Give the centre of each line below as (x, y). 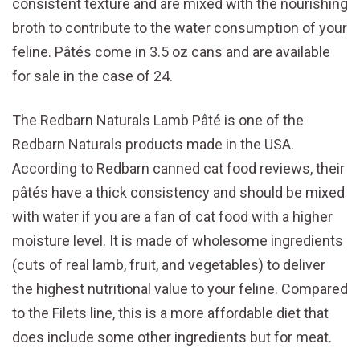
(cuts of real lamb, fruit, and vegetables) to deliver (169, 265)
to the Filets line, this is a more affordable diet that (170, 313)
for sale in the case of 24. (92, 76)
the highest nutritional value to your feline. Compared (180, 289)
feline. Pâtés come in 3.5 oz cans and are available (171, 52)
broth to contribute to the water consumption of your (180, 28)
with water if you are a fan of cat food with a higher (172, 217)
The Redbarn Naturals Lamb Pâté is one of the (158, 121)
